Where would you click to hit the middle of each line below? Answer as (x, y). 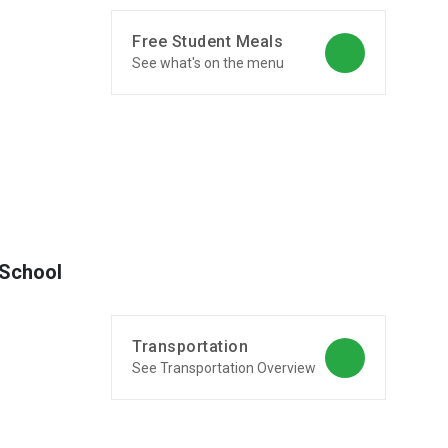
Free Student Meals (207, 41)
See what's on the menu (208, 63)
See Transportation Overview (224, 368)
